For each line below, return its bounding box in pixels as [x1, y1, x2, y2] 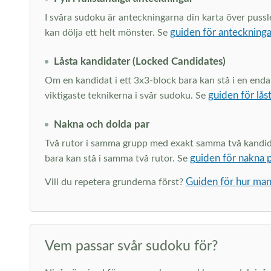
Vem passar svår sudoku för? [44, 239, 218, 253]
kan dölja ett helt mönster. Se [44, 28, 170, 38]
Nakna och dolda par [53, 119, 149, 129]
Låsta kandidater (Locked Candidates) [53, 56, 226, 67]
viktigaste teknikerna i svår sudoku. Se [44, 91, 208, 100]
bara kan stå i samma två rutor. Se [44, 154, 190, 163]
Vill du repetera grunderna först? [44, 177, 186, 187]
